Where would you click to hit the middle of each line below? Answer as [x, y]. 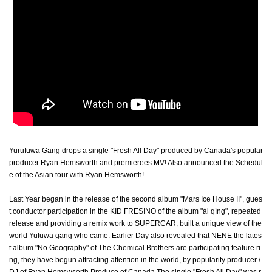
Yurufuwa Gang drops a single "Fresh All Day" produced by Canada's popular [136, 150]
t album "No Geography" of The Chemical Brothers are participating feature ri [135, 247]
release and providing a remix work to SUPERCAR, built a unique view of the [135, 223]
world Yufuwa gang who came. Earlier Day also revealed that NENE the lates [135, 235]
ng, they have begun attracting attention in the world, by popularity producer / [135, 260]
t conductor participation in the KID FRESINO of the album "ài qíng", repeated [135, 211]
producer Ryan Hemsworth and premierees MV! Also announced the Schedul [136, 162]
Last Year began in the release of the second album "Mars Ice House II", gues [136, 199]
